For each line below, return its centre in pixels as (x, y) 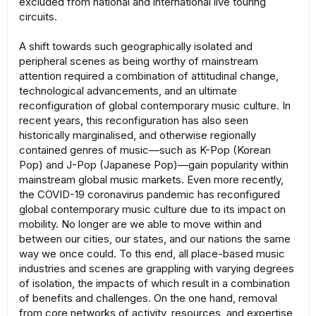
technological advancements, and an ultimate (128, 91)
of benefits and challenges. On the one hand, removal (148, 298)
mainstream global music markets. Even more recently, (151, 180)
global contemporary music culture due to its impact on (152, 209)
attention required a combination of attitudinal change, (149, 76)
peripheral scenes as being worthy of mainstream (139, 61)
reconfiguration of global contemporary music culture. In (155, 106)
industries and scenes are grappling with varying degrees (157, 269)
